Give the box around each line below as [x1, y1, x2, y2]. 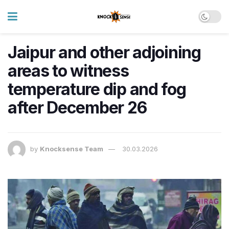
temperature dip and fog [8, 79, 186, 99]
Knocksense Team [40, 145, 103, 153]
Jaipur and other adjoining [8, 42, 201, 62]
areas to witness [8, 61, 129, 81]
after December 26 [8, 98, 147, 118]
